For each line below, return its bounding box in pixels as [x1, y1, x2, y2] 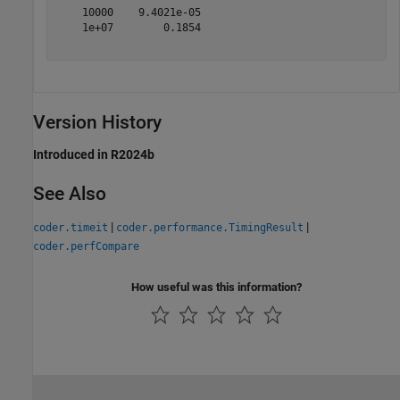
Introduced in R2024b [33, 147, 154, 162]
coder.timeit [33, 221, 108, 234]
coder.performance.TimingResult [116, 221, 304, 234]
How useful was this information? [131, 279, 302, 294]
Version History [33, 112, 162, 134]
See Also [33, 183, 106, 205]
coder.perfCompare [33, 239, 139, 253]
